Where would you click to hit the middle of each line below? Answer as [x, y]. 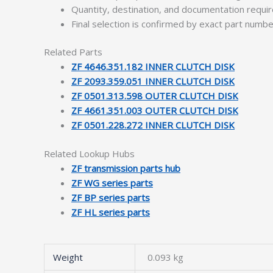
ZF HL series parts [111, 212]
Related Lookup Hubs [89, 153]
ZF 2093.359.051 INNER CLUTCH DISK [153, 81]
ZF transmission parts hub [126, 168]
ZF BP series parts [111, 197]
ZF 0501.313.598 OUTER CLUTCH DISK [155, 96]
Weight [68, 257]
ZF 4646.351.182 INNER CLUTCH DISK [153, 66]
